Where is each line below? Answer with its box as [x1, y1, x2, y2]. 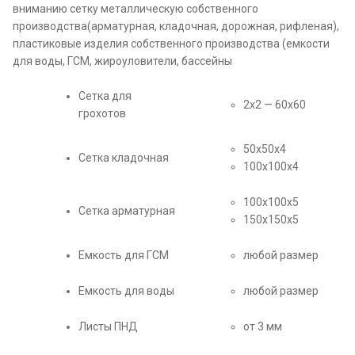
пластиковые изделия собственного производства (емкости [13, 37, 330, 50]
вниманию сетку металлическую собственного [13, 2, 258, 15]
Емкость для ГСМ [78, 249, 169, 261]
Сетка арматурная [78, 204, 175, 217]
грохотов [78, 107, 126, 120]
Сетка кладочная [78, 151, 169, 164]
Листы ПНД [78, 320, 138, 333]
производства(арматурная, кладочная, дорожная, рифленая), [13, 20, 339, 32]
